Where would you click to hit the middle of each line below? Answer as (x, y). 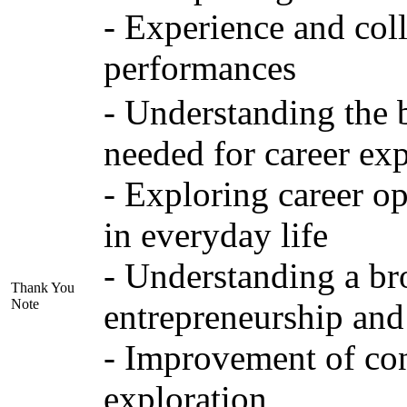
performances (199, 68)
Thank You (42, 288)
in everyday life (215, 235)
